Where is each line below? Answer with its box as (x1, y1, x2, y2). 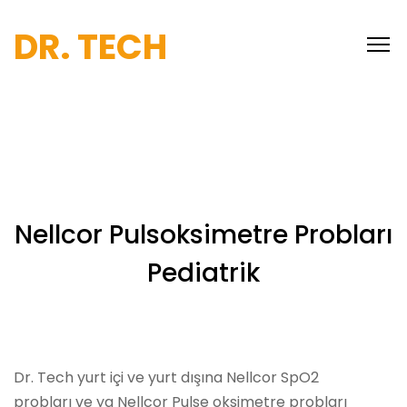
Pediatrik (147, 255, 260, 291)
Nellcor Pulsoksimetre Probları (15, 217, 392, 253)
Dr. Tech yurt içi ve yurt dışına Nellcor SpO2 (14, 367, 319, 388)
